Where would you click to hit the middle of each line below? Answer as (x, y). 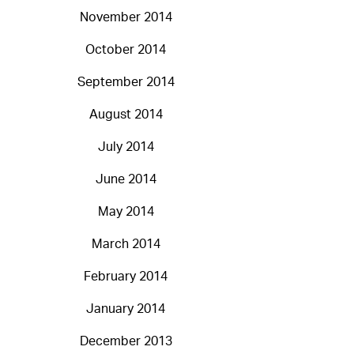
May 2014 (126, 212)
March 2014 (126, 245)
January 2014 (126, 309)
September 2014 (126, 83)
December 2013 (126, 342)
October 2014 (126, 50)
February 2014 (126, 277)
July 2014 (126, 147)
